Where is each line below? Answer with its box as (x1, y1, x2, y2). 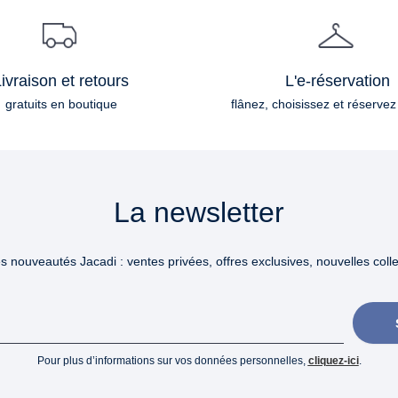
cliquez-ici (307, 354, 359, 367)
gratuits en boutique (4, 97, 117, 112)
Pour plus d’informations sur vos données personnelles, (36, 354, 308, 367)
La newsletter (114, 196, 284, 229)
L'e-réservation (284, 72, 390, 91)
